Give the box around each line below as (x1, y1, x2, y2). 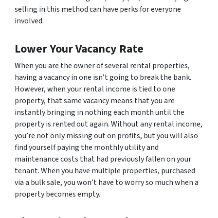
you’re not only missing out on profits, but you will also (15, 130, 198, 142)
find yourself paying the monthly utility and (15, 142, 159, 153)
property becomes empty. (15, 189, 100, 200)
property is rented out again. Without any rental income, (15, 119, 202, 130)
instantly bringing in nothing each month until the (15, 107, 184, 118)
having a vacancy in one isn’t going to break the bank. (15, 72, 191, 83)
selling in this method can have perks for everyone (15, 4, 181, 15)
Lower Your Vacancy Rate (15, 40, 144, 58)
